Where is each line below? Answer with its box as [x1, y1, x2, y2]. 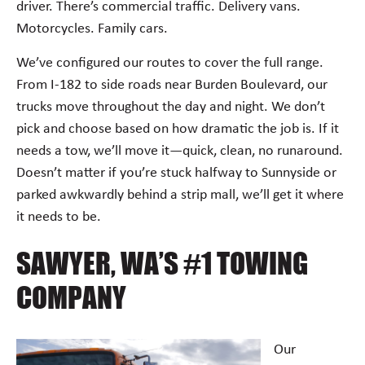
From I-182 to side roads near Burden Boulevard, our [16, 77, 328, 93]
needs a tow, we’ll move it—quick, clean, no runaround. [16, 143, 343, 159]
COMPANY [16, 279, 126, 315]
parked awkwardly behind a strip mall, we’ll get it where [16, 187, 344, 203]
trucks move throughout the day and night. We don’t [16, 99, 325, 115]
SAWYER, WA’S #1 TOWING [16, 245, 308, 281]
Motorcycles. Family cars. [16, 21, 168, 37]
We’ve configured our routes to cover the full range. [16, 55, 323, 71]
